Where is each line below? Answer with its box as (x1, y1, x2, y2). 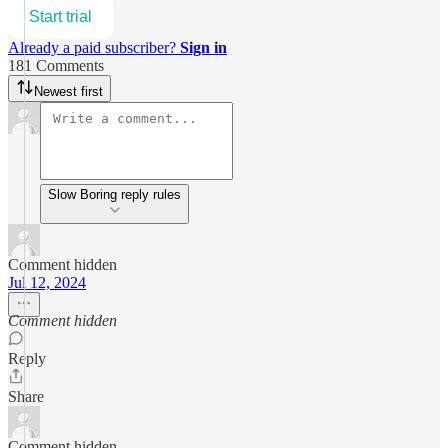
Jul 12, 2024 (8, 273, 86, 291)
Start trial (29, 7, 92, 25)
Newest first (34, 83, 103, 99)
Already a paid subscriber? (8, 38, 180, 56)
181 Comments (8, 56, 104, 74)
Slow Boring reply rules (121, 186, 181, 202)
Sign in (180, 38, 227, 56)
